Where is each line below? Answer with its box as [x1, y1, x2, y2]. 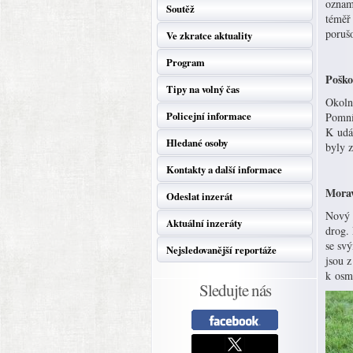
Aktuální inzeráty [166, 216, 242, 230]
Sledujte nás [199, 279, 271, 301]
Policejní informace [166, 109, 251, 123]
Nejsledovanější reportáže [166, 243, 277, 257]
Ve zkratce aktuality [166, 28, 252, 43]
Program [166, 55, 205, 69]
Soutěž [166, 2, 195, 16]
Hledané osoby [166, 136, 228, 150]
